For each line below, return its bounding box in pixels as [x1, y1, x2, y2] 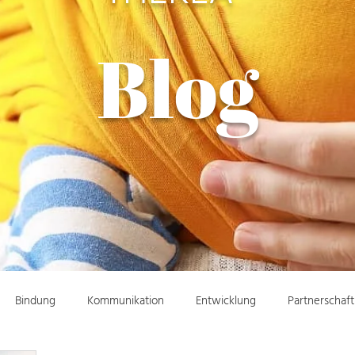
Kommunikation [87, 290, 164, 314]
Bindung [15, 290, 55, 314]
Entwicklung [196, 290, 256, 314]
